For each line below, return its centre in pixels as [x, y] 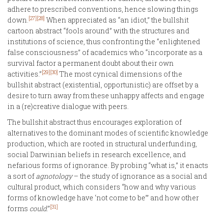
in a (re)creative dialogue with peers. [68, 106]
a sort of [22, 176]
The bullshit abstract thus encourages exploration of [95, 122]
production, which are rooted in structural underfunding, [102, 143]
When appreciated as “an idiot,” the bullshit [117, 20]
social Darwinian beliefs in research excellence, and [97, 154]
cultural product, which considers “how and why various [102, 187]
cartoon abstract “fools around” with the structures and [98, 30]
